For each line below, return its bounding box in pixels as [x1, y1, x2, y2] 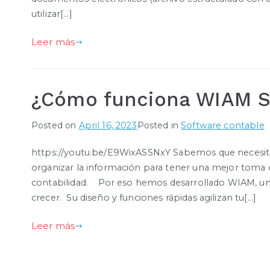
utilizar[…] [31, 8, 72, 20]
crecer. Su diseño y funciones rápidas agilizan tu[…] [31, 192, 256, 204]
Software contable [181, 120, 265, 131]
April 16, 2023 [78, 120, 137, 131]
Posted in [137, 120, 181, 131]
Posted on [31, 120, 79, 131]
